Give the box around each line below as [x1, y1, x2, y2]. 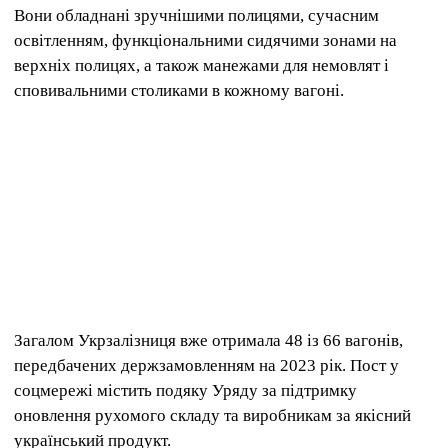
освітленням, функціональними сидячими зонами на [14, 31, 397, 51]
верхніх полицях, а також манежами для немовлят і [14, 56, 389, 76]
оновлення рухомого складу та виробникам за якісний [14, 406, 411, 426]
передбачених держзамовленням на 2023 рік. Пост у [14, 356, 399, 376]
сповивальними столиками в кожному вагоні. [14, 81, 352, 101]
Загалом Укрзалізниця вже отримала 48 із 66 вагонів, [14, 331, 403, 351]
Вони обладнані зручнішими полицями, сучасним [14, 6, 379, 26]
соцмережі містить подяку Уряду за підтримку [14, 381, 357, 401]
